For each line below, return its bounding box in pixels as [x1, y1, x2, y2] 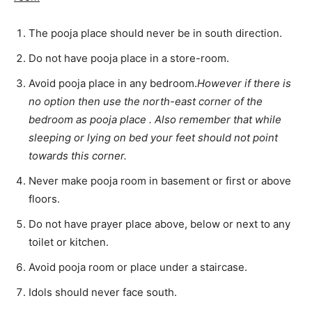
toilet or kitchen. [29, 235, 109, 249]
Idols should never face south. [29, 285, 177, 299]
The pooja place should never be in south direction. [29, 26, 282, 40]
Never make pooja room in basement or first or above [29, 173, 291, 187]
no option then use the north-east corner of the [29, 94, 263, 108]
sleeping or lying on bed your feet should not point [29, 130, 278, 144]
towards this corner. [29, 148, 127, 162]
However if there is [197, 76, 291, 90]
